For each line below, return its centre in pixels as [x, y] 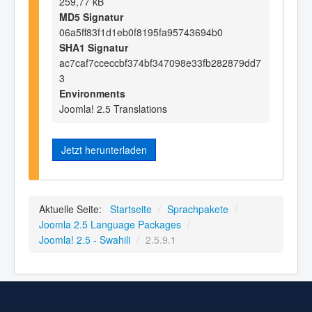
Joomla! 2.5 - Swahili [85, 240]
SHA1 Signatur [94, 47]
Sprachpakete [198, 209]
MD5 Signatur [91, 16]
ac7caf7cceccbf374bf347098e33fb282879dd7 [160, 62]
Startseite [131, 209]
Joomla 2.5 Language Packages [110, 225]
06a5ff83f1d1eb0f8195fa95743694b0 [141, 32]
